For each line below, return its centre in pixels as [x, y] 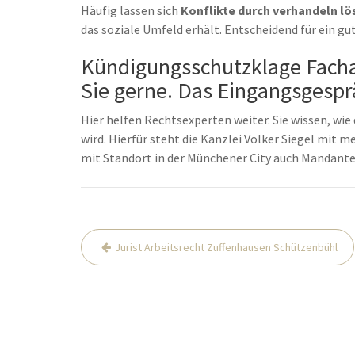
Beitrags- [122, 240]
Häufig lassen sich [131, 10]
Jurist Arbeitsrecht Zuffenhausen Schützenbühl [226, 247]
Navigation [131, 264]
